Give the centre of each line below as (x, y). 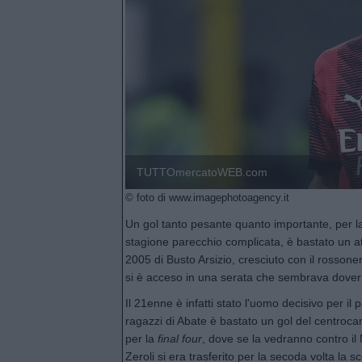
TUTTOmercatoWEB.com (202, 172)
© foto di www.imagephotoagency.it (207, 198)
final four (180, 339)
